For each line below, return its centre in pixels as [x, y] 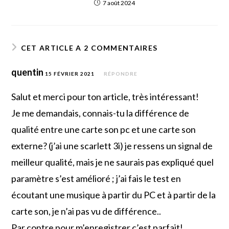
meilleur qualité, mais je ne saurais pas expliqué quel [113, 162]
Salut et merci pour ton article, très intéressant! [105, 96]
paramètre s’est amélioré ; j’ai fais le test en [96, 178]
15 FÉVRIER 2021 [70, 73]
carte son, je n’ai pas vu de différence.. [86, 211]
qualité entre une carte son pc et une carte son [104, 129]
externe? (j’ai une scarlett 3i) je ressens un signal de [112, 145]
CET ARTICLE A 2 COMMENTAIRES [89, 48]
